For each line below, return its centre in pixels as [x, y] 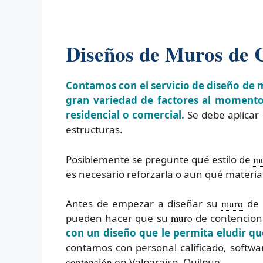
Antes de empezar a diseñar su [144, 204]
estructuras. [94, 130]
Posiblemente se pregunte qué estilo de [159, 159]
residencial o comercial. [125, 115]
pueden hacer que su [118, 218]
